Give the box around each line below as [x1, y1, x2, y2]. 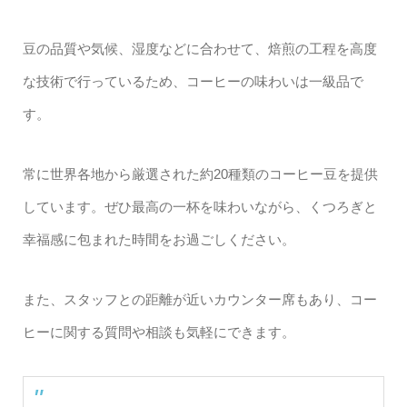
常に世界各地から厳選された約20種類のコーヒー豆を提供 [22, 165, 378, 182]
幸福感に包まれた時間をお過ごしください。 [22, 231, 295, 247]
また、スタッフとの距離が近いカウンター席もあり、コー [22, 291, 377, 307]
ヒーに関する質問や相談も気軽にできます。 [22, 323, 295, 340]
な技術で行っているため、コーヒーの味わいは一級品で [22, 73, 363, 89]
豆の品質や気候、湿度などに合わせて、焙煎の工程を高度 [22, 40, 377, 56]
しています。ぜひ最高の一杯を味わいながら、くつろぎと [22, 198, 377, 214]
